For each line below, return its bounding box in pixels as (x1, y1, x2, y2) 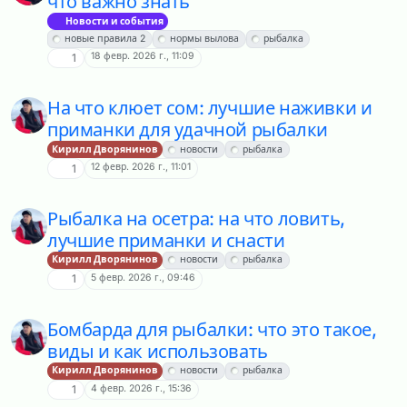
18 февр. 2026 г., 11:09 (91, 50, 195, 63)
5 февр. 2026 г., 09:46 (91, 271, 196, 283)
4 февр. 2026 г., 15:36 (91, 382, 193, 394)
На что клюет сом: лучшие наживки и (47, 97, 372, 120)
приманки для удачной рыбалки (47, 119, 328, 142)
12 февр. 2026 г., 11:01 (91, 161, 192, 174)
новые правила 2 (65, 33, 145, 45)
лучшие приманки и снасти (47, 229, 285, 252)
